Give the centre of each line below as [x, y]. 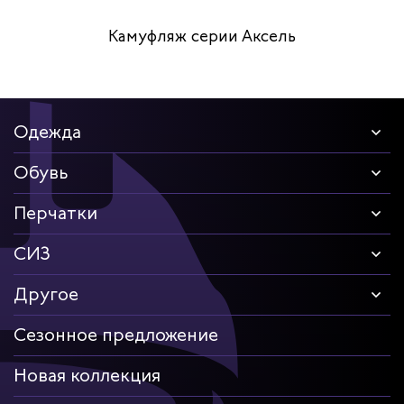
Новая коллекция [87, 376]
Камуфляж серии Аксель [202, 37]
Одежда [47, 133]
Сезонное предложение [116, 335]
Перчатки [55, 214]
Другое [46, 295]
